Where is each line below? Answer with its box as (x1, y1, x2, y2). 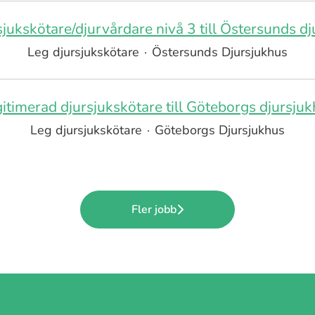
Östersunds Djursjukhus (152, 44, 288, 60)
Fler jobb (131, 202, 176, 217)
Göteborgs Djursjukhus (155, 122, 285, 139)
